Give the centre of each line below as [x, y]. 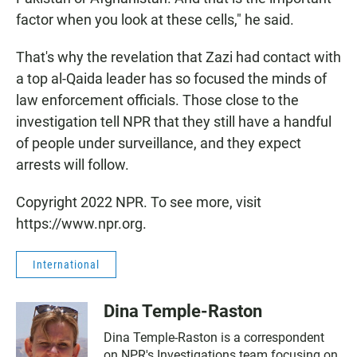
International [66, 265]
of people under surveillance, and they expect [159, 143]
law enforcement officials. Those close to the [157, 100]
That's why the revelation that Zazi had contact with [178, 57]
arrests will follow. [73, 165]
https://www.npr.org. [81, 224]
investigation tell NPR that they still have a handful [174, 122]
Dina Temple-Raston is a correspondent [214, 338]
